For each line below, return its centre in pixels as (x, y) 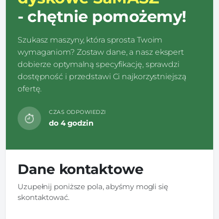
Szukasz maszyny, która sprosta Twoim (90, 40)
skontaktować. (44, 197)
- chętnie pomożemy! (102, 16)
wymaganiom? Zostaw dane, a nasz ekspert (101, 52)
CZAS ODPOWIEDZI (77, 112)
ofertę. (30, 88)
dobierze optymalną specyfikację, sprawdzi (99, 64)
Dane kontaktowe (81, 169)
